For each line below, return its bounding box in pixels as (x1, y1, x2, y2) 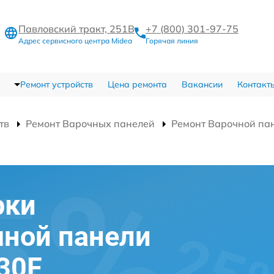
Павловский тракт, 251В (18, 22, 135, 35)
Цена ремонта (107, 78, 167, 90)
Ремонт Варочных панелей (26, 117, 155, 130)
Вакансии (181, 78, 223, 90)
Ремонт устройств (20, 78, 93, 90)
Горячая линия (146, 35, 198, 45)
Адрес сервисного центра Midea (18, 35, 132, 45)
